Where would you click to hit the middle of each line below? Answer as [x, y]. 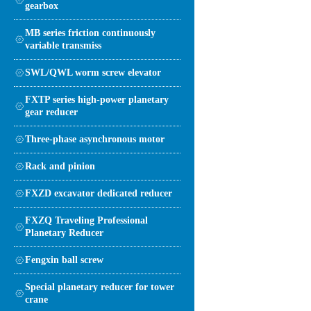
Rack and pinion [60, 166]
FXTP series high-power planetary [97, 99]
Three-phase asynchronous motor [95, 139]
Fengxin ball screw [64, 260]
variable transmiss [63, 45]
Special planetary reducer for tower [100, 287]
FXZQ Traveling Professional [86, 220]
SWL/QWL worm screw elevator [93, 72]
